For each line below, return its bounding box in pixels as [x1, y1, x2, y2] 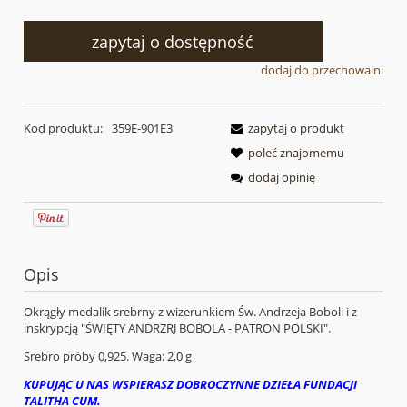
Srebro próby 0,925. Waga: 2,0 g [24, 347, 192, 364]
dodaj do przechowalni [261, 62, 383, 79]
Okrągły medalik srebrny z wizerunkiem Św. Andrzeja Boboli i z [24, 303, 357, 320]
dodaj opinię [248, 168, 315, 185]
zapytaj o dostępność [92, 30, 254, 53]
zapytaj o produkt [248, 119, 344, 136]
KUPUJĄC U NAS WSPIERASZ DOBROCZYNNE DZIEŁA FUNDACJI [24, 375, 357, 392]
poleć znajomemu [248, 144, 344, 161]
